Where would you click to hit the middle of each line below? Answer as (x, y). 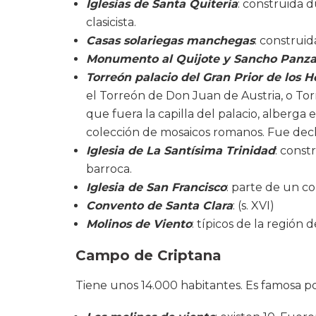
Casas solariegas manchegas (170, 40)
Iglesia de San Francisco (156, 187)
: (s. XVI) (254, 205)
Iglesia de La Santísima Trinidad (181, 150)
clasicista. (111, 22)
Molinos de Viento (139, 224)
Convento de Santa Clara (159, 205)
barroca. (109, 169)
